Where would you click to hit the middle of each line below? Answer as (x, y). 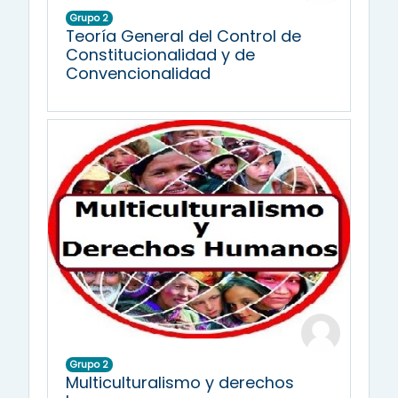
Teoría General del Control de (183, 36)
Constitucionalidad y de (160, 55)
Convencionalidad (138, 74)
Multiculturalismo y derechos (180, 382)
